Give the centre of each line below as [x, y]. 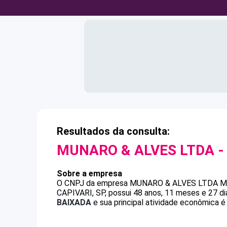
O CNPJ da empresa [93, 183]
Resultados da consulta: [113, 131]
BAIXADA [74, 202]
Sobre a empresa [89, 174]
